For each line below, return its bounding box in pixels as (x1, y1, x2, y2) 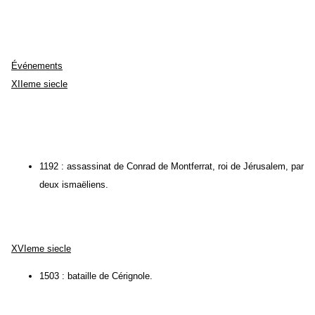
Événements (11, 60, 63, 72)
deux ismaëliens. (39, 179, 108, 191)
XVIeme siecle (11, 243, 71, 255)
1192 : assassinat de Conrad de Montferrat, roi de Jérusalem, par (39, 161, 304, 172)
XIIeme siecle (11, 79, 67, 90)
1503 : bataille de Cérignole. (39, 271, 153, 282)
